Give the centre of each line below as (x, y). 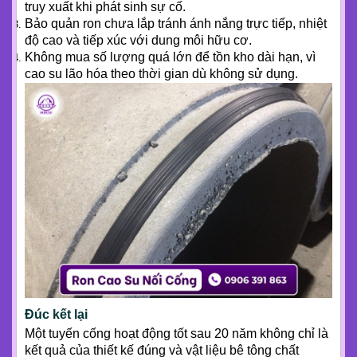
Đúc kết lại (56, 315)
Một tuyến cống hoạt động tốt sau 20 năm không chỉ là (177, 334)
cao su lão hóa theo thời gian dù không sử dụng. (161, 74)
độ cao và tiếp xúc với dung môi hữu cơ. (138, 41)
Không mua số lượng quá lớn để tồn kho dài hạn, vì (170, 57)
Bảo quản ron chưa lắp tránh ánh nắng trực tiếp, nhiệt (176, 24)
